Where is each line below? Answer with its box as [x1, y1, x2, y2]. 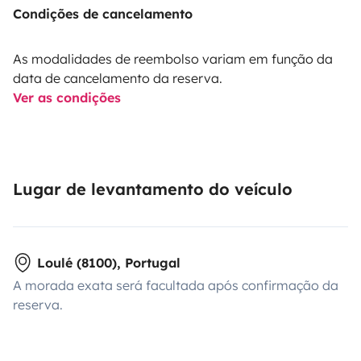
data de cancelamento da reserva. [13, 69, 222, 86]
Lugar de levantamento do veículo [13, 178, 293, 199]
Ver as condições [13, 89, 121, 106]
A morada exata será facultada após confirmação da [13, 276, 338, 293]
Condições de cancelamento [13, 5, 193, 22]
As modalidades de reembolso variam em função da [13, 50, 333, 67]
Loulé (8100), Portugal [37, 254, 180, 271]
